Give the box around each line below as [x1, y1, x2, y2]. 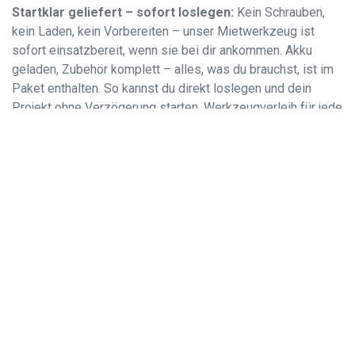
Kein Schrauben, [234, 4, 325, 20]
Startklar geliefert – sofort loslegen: [12, 4, 234, 20]
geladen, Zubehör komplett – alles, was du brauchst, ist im [12, 61, 334, 77]
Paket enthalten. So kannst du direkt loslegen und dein [12, 80, 311, 96]
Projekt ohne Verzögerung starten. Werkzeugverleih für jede [12, 99, 342, 115]
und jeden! [12, 118, 69, 134]
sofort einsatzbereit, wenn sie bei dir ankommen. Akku [12, 42, 312, 58]
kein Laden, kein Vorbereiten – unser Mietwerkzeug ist [12, 23, 315, 39]
